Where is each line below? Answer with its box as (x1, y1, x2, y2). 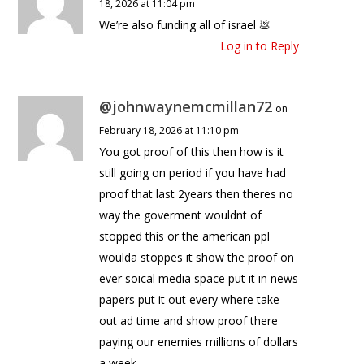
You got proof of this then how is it (99, 144, 284, 160)
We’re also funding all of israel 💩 (99, 17, 271, 33)
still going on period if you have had (99, 165, 287, 181)
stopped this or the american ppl (99, 228, 271, 245)
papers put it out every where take (99, 292, 280, 308)
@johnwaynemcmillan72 (99, 97, 273, 117)
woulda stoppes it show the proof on (99, 249, 295, 266)
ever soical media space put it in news (99, 271, 299, 287)
